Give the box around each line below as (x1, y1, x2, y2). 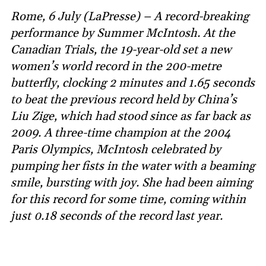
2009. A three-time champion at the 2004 (11, 125, 230, 141)
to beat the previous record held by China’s (11, 91, 237, 107)
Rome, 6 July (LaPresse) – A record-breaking (11, 8, 249, 24)
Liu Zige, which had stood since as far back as (11, 108, 251, 124)
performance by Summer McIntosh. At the (11, 25, 235, 41)
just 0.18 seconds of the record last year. (11, 208, 223, 224)
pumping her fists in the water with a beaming (11, 158, 255, 174)
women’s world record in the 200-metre (11, 58, 221, 74)
